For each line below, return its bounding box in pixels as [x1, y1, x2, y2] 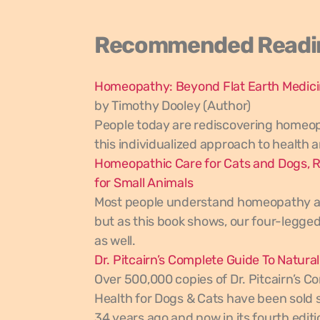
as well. [94, 233, 139, 249]
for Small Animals [94, 175, 194, 191]
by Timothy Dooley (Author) [94, 98, 251, 114]
